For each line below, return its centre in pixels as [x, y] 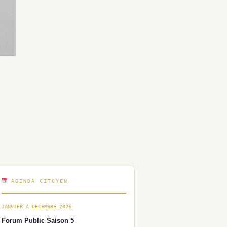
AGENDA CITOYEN [38, 181]
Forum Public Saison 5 [38, 220]
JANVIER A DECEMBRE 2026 [36, 206]
